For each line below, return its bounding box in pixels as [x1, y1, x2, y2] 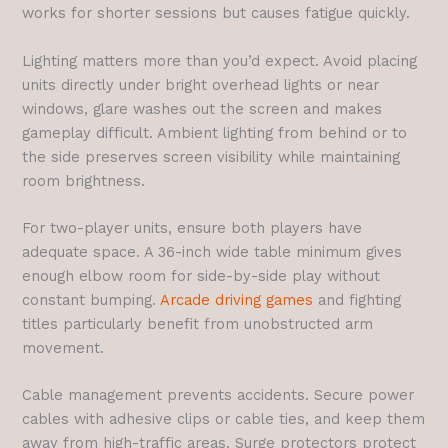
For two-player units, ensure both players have [22, 218, 363, 237]
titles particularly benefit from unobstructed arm [22, 314, 374, 333]
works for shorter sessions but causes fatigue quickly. [22, 4, 411, 23]
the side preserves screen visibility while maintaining [22, 147, 401, 166]
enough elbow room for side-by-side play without [22, 266, 381, 285]
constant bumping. [22, 290, 161, 309]
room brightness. [22, 171, 146, 190]
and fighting [313, 290, 402, 309]
